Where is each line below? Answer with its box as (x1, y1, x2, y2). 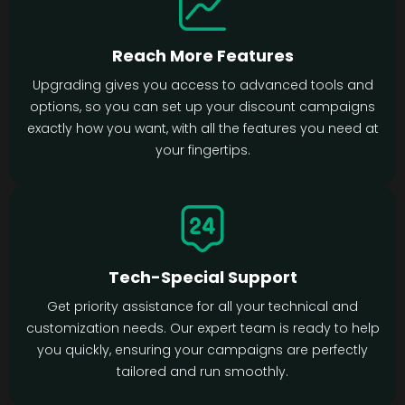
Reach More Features (111, 44, 294, 68)
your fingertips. (155, 141, 250, 160)
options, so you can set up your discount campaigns (30, 98, 375, 117)
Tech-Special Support (108, 266, 297, 289)
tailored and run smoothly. (117, 363, 288, 381)
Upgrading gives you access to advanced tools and (32, 76, 373, 95)
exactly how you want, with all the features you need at (26, 119, 379, 138)
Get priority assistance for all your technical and (47, 297, 358, 316)
